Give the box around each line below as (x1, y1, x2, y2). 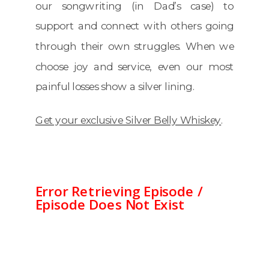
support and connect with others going (35, 19, 234, 32)
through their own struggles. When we (35, 39, 234, 52)
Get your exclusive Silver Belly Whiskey (35, 113, 222, 126)
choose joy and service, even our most (35, 59, 234, 73)
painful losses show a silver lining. (35, 79, 195, 92)
